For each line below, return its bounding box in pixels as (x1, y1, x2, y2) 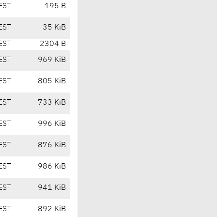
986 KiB (38, 163, 66, 171)
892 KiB (38, 205, 66, 214)
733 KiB (38, 99, 66, 107)
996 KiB (38, 120, 66, 128)
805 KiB (38, 77, 66, 86)
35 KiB (43, 24, 66, 32)
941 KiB (38, 184, 66, 192)
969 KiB (38, 56, 66, 64)
